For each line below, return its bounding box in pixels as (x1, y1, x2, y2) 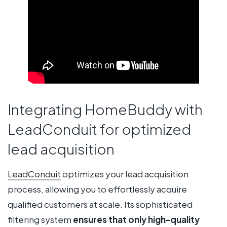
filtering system (8, 213, 73, 225)
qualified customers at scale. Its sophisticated (8, 198, 193, 210)
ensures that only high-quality (73, 213, 200, 225)
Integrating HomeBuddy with (8, 100, 203, 119)
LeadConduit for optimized (8, 120, 191, 138)
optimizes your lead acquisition (61, 168, 188, 179)
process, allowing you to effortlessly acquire (8, 183, 187, 195)
